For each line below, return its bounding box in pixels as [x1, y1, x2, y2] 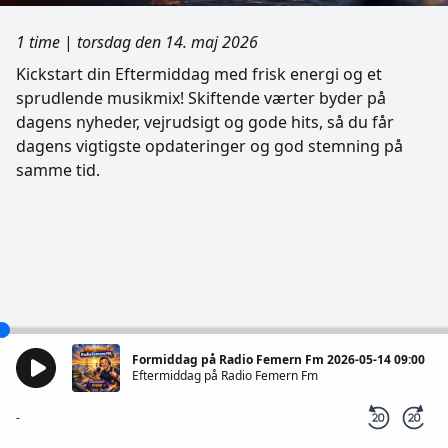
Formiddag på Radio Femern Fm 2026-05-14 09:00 [132, 351, 425, 368]
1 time [16, 31, 60, 53]
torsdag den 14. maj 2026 [77, 31, 258, 53]
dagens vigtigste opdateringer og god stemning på [16, 135, 403, 157]
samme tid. [16, 159, 100, 181]
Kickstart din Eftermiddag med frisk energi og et [16, 63, 382, 85]
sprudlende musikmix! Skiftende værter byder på [16, 87, 386, 109]
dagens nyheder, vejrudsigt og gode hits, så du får [16, 111, 394, 133]
